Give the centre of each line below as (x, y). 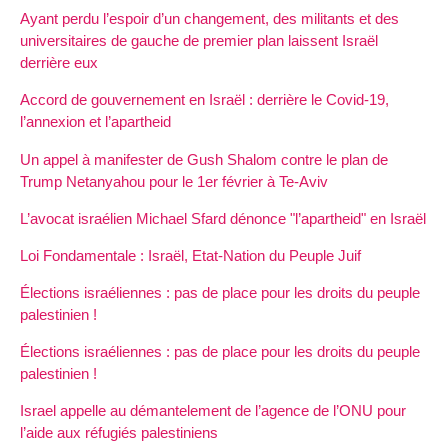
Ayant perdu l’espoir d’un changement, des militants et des (209, 19)
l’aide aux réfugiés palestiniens (119, 433)
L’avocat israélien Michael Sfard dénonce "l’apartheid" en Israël (223, 218)
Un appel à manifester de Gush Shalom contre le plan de (204, 159)
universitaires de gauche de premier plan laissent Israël (199, 41)
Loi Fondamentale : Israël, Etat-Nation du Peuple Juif (190, 255)
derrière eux (59, 63)
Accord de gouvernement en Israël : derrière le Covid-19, (204, 100)
